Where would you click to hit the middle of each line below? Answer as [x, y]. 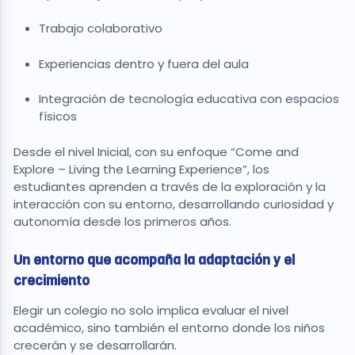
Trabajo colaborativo [102, 29]
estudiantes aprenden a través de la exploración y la [170, 186]
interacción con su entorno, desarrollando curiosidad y [174, 204]
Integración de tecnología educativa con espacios [189, 99]
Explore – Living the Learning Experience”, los [141, 169]
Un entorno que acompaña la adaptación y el [154, 260]
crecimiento [52, 280]
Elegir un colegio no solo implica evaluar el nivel [151, 311]
